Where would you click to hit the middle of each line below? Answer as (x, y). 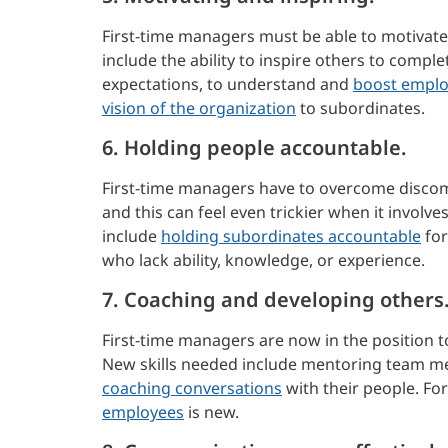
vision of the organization (199, 107)
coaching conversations (192, 387)
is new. (211, 411)
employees (143, 411)
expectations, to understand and (227, 83)
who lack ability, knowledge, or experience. (263, 259)
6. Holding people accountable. (254, 147)
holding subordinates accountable (291, 235)
